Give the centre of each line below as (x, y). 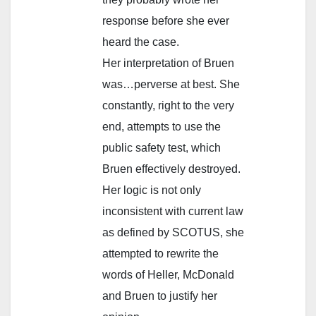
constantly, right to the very (168, 105)
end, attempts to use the (162, 126)
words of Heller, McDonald (168, 274)
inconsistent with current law (173, 211)
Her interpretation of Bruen (168, 63)
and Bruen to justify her (160, 296)
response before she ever (166, 20)
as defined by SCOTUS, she (173, 232)
